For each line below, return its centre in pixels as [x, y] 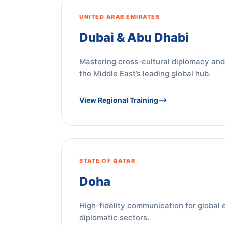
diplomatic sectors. [114, 218]
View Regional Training [119, 100]
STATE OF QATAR [107, 161]
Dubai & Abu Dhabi [134, 37]
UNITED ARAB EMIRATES [120, 17]
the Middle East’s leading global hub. [145, 74]
